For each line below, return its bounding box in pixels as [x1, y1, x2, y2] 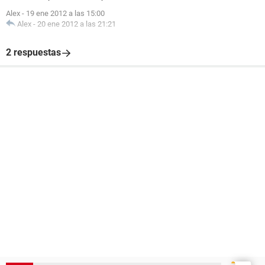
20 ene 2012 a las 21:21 [37, 20, 116, 28]
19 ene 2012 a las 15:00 [26, 9, 105, 18]
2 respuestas [6, 47, 61, 58]
